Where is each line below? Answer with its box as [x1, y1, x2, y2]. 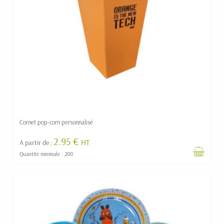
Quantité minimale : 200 [19, 150, 73, 158]
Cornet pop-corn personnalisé [19, 118, 93, 126]
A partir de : [19, 138, 53, 147]
